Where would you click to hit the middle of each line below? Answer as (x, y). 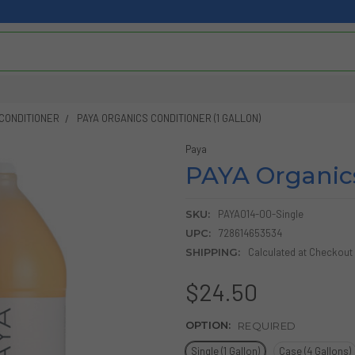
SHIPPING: (212, 252)
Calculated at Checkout (300, 252)
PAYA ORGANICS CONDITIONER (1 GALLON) (168, 118)
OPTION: (209, 324)
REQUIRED (267, 325)
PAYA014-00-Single (260, 214)
